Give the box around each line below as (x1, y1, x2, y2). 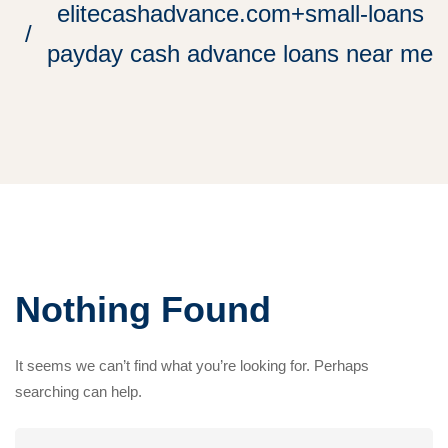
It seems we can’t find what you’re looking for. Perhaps (15, 357, 369, 374)
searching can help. (15, 383, 142, 400)
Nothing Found (15, 289, 271, 330)
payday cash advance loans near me (47, 40, 433, 67)
